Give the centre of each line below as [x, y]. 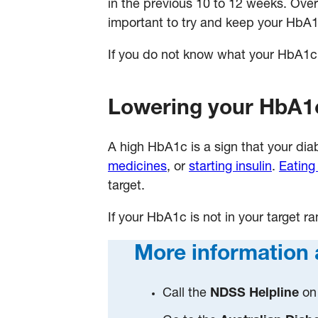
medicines [137, 167]
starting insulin [230, 167]
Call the [187, 294]
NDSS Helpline [257, 294]
